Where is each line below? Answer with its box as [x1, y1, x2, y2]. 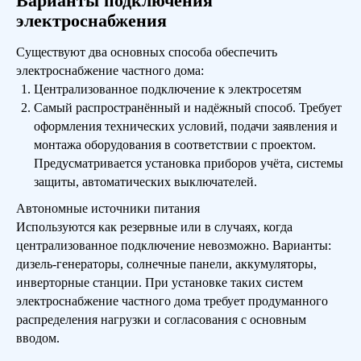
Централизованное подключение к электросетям [34, 82, 301, 96]
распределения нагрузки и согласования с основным [16, 313, 306, 326]
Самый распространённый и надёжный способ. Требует [34, 101, 342, 114]
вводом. [16, 331, 60, 345]
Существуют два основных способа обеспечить [16, 45, 277, 59]
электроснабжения [16, 10, 167, 31]
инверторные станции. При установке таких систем [16, 276, 303, 289]
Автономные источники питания [16, 201, 200, 215]
